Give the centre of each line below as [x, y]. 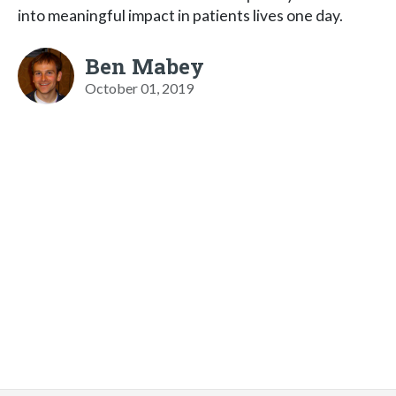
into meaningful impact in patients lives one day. [180, 15]
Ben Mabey [145, 66]
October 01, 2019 [139, 88]
